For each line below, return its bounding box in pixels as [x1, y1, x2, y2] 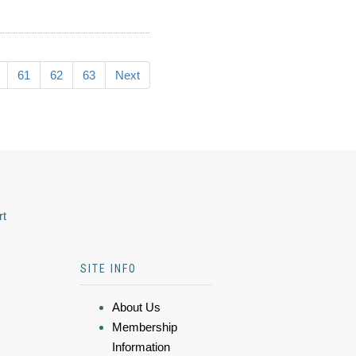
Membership [112, 320, 177, 334]
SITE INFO [80, 262, 137, 275]
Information [112, 340, 170, 354]
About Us [112, 300, 161, 314]
